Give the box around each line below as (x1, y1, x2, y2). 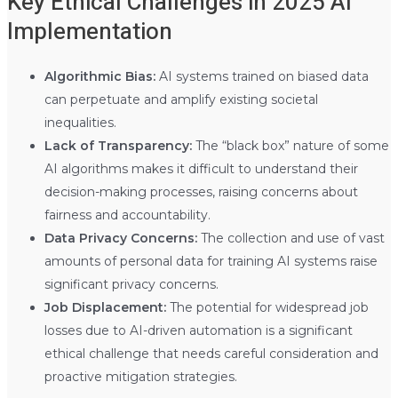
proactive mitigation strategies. (44, 368, 237, 385)
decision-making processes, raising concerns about (44, 183, 358, 200)
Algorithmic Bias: (44, 68, 155, 84)
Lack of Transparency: (44, 137, 192, 154)
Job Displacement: (44, 298, 166, 315)
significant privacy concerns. (44, 275, 219, 292)
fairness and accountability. (44, 206, 211, 223)
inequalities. (44, 114, 116, 131)
